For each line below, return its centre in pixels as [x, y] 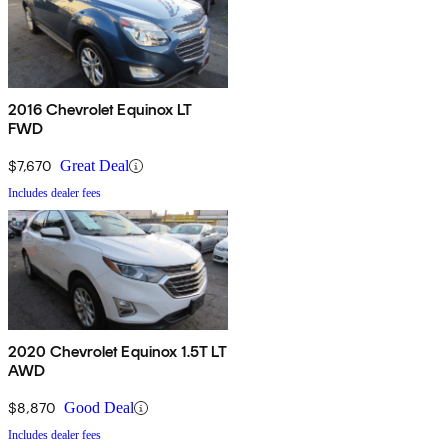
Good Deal [99, 408]
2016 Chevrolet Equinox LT [100, 110]
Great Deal [94, 166]
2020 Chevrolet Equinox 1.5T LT [117, 352]
